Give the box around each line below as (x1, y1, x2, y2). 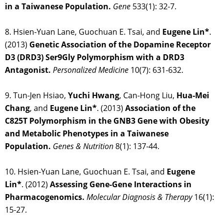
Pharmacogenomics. (5, 192, 85, 203)
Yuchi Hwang (68, 90, 119, 101)
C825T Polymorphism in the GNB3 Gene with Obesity (5, 115, 209, 127)
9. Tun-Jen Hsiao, (5, 90, 68, 101)
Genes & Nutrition (53, 141, 113, 152)
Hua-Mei (176, 90, 209, 101)
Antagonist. (5, 65, 51, 76)
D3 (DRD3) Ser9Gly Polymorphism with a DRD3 (5, 52, 184, 63)
